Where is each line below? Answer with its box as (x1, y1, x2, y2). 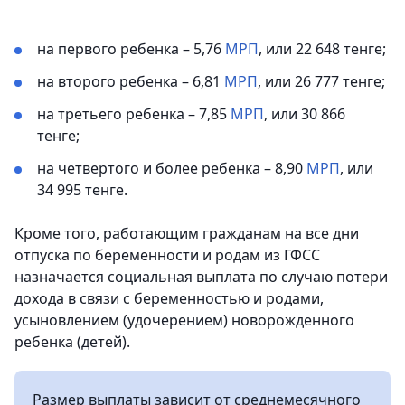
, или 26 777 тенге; (258, 71, 385, 91)
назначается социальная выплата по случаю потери (14, 267, 388, 287)
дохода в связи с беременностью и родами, (14, 288, 324, 308)
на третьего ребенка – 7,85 (37, 104, 231, 124)
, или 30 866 (264, 104, 345, 124)
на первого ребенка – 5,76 (37, 39, 225, 59)
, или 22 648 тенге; (259, 39, 386, 59)
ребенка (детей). (14, 332, 130, 352)
